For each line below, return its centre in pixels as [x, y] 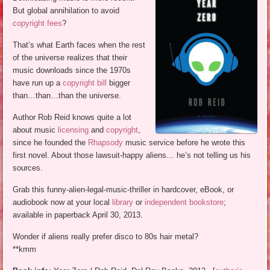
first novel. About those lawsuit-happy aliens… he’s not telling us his [132, 155]
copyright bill [85, 83]
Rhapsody [106, 143]
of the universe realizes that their [70, 58]
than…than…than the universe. [67, 96]
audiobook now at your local [63, 202]
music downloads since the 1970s [72, 71]
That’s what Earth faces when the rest [79, 45]
